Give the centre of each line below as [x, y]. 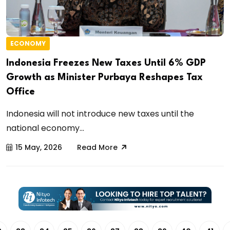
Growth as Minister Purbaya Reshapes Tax [104, 77]
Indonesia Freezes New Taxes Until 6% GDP [106, 63]
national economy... [45, 128]
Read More [97, 147]
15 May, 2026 [39, 147]
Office [21, 92]
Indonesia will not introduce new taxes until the [100, 113]
